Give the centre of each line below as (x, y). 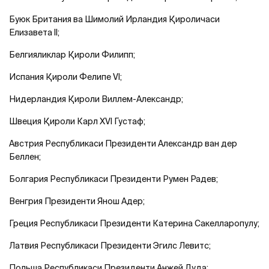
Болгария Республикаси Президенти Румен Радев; (113, 179)
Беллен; (25, 156)
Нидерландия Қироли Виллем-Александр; (96, 99)
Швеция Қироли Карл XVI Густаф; (77, 121)
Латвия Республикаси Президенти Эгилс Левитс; (110, 245)
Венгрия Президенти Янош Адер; (77, 201)
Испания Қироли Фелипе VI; (65, 77)
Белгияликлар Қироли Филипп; (72, 54)
